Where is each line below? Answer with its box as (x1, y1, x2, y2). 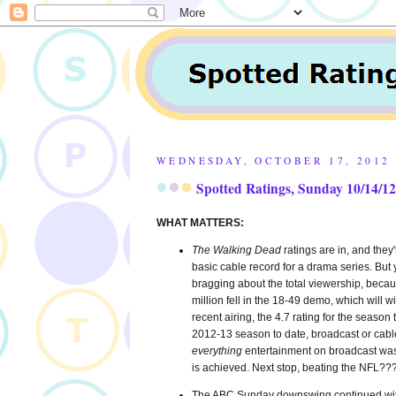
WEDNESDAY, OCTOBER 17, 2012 (156, 154, 391, 167)
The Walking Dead (192, 244, 281, 257)
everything (192, 345, 242, 358)
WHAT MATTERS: (156, 217, 244, 230)
